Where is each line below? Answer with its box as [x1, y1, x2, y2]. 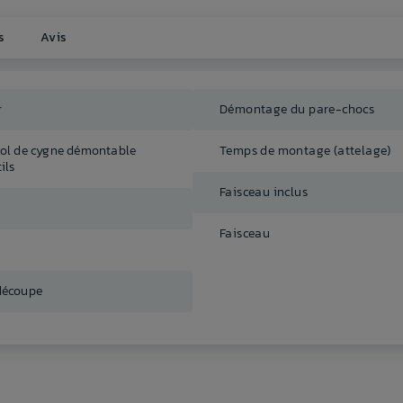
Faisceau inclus [219, 183, 308, 202]
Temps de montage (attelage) [219, 141, 391, 161]
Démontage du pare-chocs [219, 100, 375, 120]
